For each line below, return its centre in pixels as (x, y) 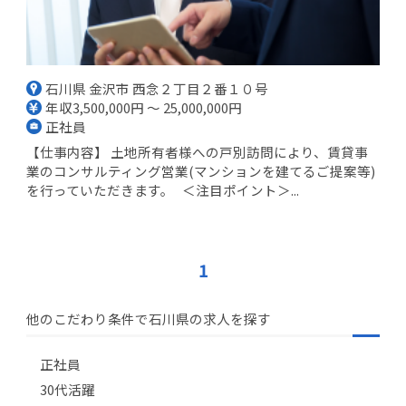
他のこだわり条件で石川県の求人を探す (149, 318)
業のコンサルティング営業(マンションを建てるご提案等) (201, 171)
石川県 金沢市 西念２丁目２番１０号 (157, 88)
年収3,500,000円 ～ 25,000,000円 (144, 107)
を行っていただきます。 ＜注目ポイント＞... (163, 190)
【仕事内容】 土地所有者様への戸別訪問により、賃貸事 (197, 152)
